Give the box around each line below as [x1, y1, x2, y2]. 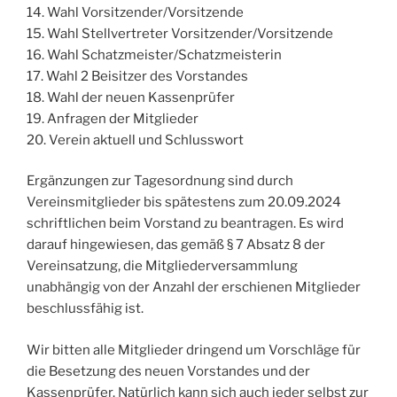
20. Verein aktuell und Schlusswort [27, 131, 244, 148]
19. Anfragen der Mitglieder [27, 110, 198, 127]
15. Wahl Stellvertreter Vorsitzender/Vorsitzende [27, 25, 333, 42]
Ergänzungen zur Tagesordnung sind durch [27, 173, 293, 190]
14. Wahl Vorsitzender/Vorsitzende [27, 4, 244, 20]
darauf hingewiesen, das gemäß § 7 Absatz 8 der [27, 237, 325, 253]
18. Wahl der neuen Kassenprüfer [27, 89, 235, 105]
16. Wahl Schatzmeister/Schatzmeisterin [27, 46, 282, 63]
